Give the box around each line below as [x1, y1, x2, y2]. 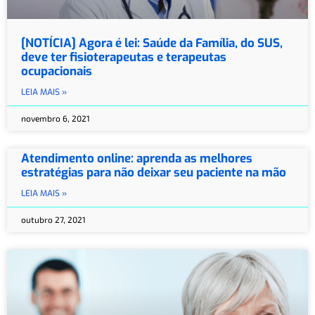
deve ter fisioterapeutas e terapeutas [21, 49, 226, 65]
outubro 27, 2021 [21, 214, 86, 224]
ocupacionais [21, 63, 92, 79]
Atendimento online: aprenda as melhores [21, 150, 252, 167]
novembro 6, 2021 [21, 112, 90, 123]
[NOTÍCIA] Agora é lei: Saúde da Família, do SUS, [21, 34, 283, 51]
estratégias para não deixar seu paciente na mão [21, 164, 286, 181]
